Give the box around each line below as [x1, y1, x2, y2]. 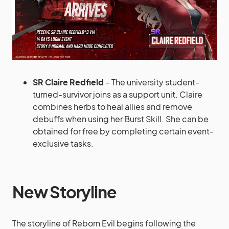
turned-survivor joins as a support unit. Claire [33, 88, 202, 100]
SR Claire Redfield [33, 76, 104, 87]
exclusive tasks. [33, 138, 94, 149]
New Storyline [12, 181, 117, 202]
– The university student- [104, 76, 199, 87]
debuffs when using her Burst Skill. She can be [33, 113, 209, 124]
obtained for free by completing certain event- [33, 125, 214, 136]
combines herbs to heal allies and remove [33, 101, 192, 112]
